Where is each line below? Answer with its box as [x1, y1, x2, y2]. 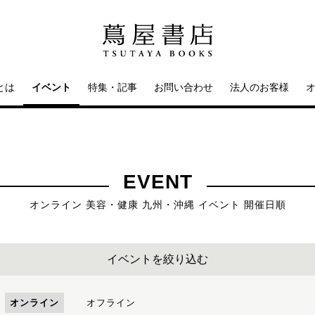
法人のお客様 [230, 82, 289, 93]
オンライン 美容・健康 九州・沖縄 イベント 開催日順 [29, 199, 286, 210]
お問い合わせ [154, 82, 213, 93]
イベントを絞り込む [107, 253, 208, 265]
